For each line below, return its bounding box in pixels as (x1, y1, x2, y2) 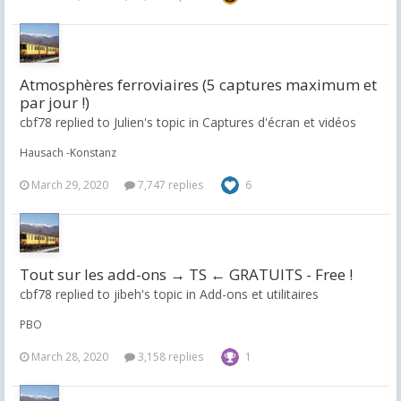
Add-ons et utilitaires (200, 286, 319, 303)
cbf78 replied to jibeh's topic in (20, 286, 200, 303)
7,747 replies (135, 177, 203, 192)
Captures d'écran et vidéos (202, 114, 356, 131)
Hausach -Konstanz (20, 145, 116, 160)
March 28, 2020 (31, 349, 108, 364)
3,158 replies (135, 349, 203, 364)
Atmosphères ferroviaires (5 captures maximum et (20, 74, 377, 95)
